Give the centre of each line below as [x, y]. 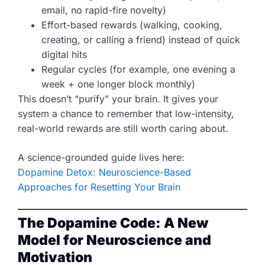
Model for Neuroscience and [114, 240]
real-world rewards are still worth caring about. [123, 129]
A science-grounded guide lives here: [101, 158]
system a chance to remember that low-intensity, [126, 114]
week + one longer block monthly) [118, 84]
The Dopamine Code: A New [113, 223]
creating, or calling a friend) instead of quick [141, 40]
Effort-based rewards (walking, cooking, [132, 25]
